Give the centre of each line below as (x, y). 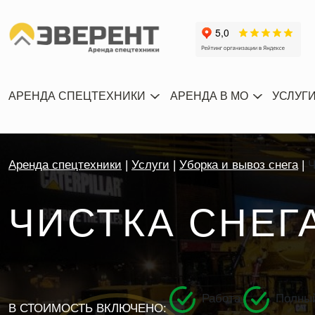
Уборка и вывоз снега (239, 165)
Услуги (150, 165)
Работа (221, 298)
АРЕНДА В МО (209, 96)
